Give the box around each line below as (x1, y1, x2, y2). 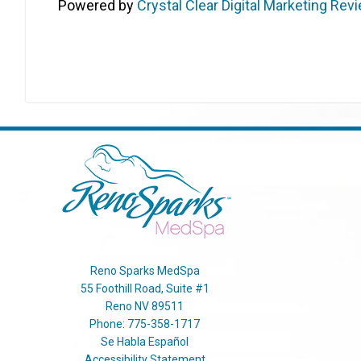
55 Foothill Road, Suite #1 (80, 282, 210, 295)
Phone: (89, 317, 128, 330)
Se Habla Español (101, 335, 189, 348)
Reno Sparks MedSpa (89, 264, 200, 277)
